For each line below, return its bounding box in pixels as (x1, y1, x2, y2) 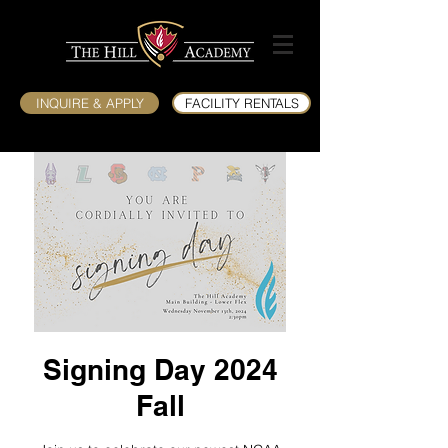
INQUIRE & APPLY (35, 95, 144, 111)
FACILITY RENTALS (184, 95, 299, 111)
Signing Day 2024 (42, 353, 278, 386)
